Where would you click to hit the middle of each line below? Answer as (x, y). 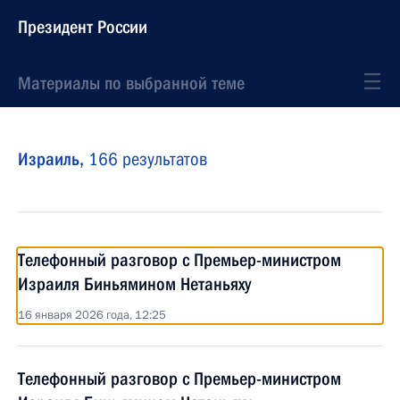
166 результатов (148, 159)
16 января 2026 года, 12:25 (92, 315)
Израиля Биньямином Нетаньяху (134, 284)
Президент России (83, 27)
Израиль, (53, 159)
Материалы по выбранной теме (131, 83)
